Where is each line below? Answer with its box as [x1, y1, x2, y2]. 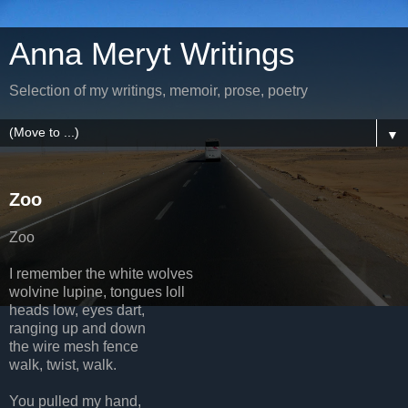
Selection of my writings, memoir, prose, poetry [9, 83, 308, 98]
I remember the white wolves [9, 265, 193, 281]
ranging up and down [9, 320, 146, 336]
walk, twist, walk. [9, 356, 117, 372]
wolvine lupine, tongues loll [9, 283, 185, 300]
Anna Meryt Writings [9, 36, 295, 71]
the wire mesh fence [9, 338, 138, 354]
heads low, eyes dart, [9, 301, 145, 318]
